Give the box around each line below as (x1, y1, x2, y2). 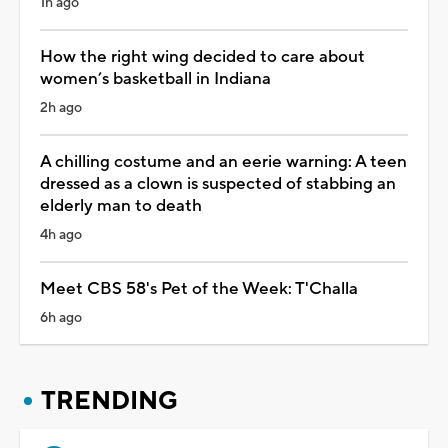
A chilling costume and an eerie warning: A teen (40, 150, 407, 173)
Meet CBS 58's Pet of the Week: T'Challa (40, 277, 358, 300)
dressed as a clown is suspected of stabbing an (40, 172, 396, 195)
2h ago (40, 98, 82, 117)
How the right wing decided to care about (40, 45, 365, 68)
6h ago (40, 308, 82, 327)
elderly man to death (40, 194, 202, 217)
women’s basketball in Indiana (40, 67, 271, 90)
